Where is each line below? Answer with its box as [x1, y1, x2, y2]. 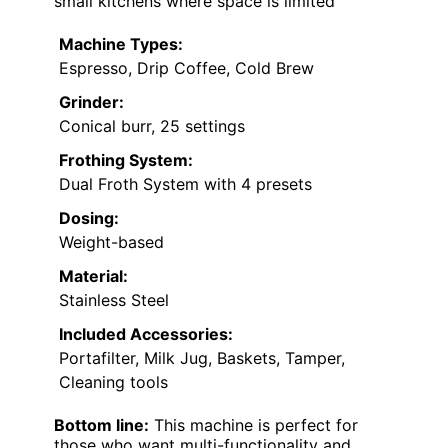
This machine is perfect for [149, 414, 358, 435]
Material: [59, 265, 128, 286]
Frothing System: [59, 149, 193, 170]
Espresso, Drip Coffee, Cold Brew [59, 57, 314, 78]
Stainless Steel [59, 289, 169, 310]
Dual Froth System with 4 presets [59, 173, 312, 194]
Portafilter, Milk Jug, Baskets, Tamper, [59, 347, 345, 368]
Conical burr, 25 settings [59, 115, 245, 136]
